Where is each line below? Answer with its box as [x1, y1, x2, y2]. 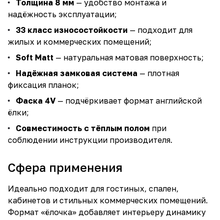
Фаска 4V [16, 96, 55, 106]
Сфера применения [8, 160, 122, 174]
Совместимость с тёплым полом [16, 123, 150, 133]
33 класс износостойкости [16, 25, 128, 35]
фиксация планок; [8, 80, 79, 90]
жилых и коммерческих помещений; [8, 37, 152, 47]
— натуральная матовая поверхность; [54, 53, 204, 62]
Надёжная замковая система [16, 68, 137, 78]
